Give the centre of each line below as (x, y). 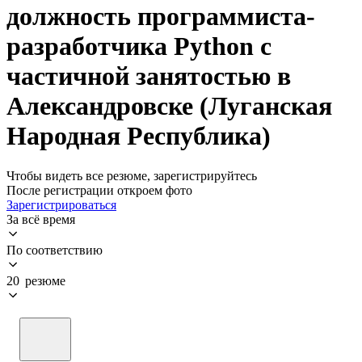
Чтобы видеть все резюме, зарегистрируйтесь (132, 175)
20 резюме (36, 280)
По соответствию (55, 250)
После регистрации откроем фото (99, 190)
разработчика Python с (139, 46)
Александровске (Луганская (169, 106)
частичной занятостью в (149, 76)
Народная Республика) (139, 136)
